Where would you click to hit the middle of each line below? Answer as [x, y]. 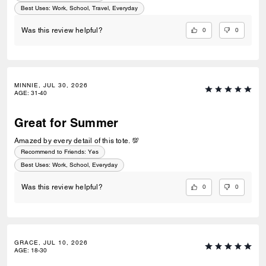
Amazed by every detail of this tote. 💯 [77, 141]
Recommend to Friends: [53, 152]
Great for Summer [66, 123]
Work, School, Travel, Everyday [95, 8]
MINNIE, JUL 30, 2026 [51, 85]
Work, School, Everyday [85, 165]
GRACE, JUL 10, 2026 [51, 242]
